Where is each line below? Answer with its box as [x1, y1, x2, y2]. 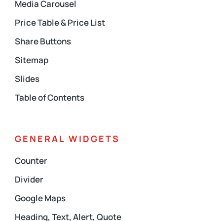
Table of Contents [15, 92, 84, 103]
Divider [15, 174, 43, 185]
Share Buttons [15, 36, 71, 47]
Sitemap [15, 54, 48, 66]
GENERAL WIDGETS [15, 133, 120, 145]
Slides [15, 73, 39, 84]
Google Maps [15, 192, 66, 204]
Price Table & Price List [15, 17, 105, 28]
